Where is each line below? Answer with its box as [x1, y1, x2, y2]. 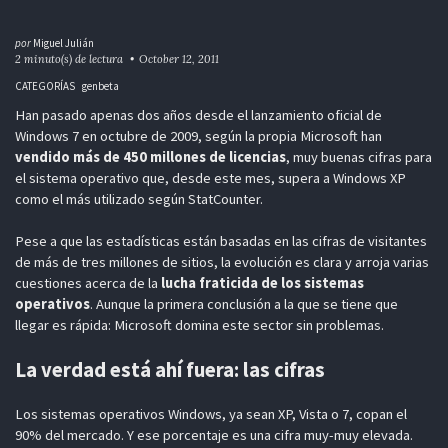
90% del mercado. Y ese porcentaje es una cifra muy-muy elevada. [14, 425, 413, 444]
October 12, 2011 [139, 51, 220, 66]
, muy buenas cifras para [285, 147, 432, 166]
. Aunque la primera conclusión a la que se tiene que [89, 295, 398, 314]
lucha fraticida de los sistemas [160, 274, 364, 293]
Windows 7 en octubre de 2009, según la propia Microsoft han [14, 126, 382, 145]
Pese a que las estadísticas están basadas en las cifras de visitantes [14, 232, 427, 251]
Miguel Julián [32, 35, 94, 50]
